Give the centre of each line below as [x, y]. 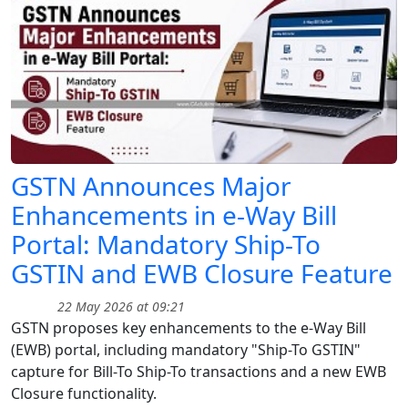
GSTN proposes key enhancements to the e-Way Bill [189, 328]
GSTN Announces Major [151, 186]
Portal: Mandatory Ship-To [166, 245]
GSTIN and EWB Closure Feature [202, 274]
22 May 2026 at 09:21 [119, 307]
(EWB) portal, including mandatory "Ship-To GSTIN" [186, 350]
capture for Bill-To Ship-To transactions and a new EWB [199, 372]
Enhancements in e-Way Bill [174, 215]
